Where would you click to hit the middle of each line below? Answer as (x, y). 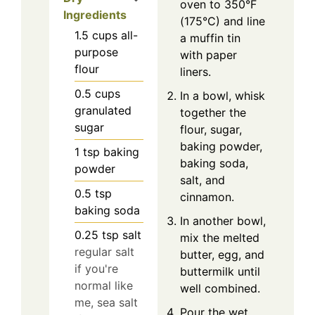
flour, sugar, (211, 130)
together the (213, 113)
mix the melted (220, 238)
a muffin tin (210, 38)
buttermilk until (220, 272)
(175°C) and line (223, 21)
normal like (104, 286)
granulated (103, 111)
